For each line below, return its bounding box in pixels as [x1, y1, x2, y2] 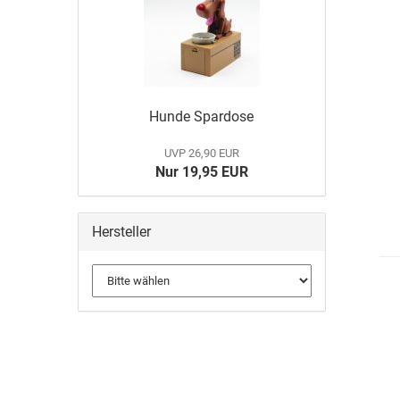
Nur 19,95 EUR [154, 163, 248, 180]
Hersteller [92, 223, 151, 240]
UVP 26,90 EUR [163, 146, 239, 160]
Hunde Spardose [149, 108, 254, 125]
